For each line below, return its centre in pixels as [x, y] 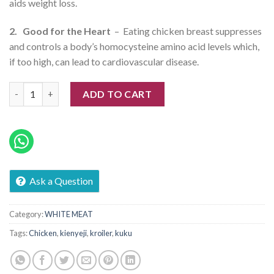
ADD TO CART [117, 94]
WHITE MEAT [69, 214]
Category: [27, 214]
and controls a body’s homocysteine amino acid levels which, [134, 46]
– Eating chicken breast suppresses [187, 31]
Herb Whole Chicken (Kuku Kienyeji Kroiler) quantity [119, 88]
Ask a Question [61, 180]
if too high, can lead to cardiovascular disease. [104, 62]
